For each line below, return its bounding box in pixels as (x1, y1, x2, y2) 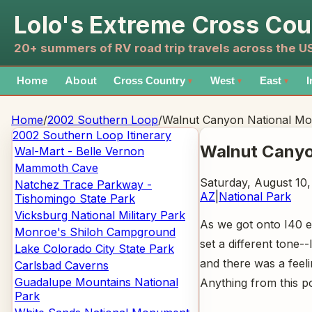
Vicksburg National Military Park (15, 208, 185, 222)
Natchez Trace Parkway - (15, 178, 152, 192)
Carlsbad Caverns (15, 258, 109, 272)
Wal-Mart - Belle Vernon (15, 144, 144, 158)
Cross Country (114, 75, 185, 86)
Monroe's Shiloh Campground (15, 225, 175, 239)
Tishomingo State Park (15, 192, 135, 205)
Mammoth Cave (15, 161, 98, 175)
